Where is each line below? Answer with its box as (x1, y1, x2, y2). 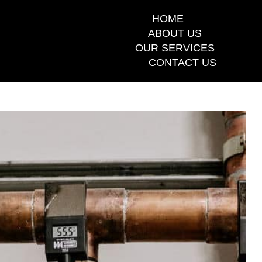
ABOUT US (148, 27, 202, 39)
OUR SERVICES (135, 42, 215, 54)
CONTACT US (148, 57, 216, 68)
